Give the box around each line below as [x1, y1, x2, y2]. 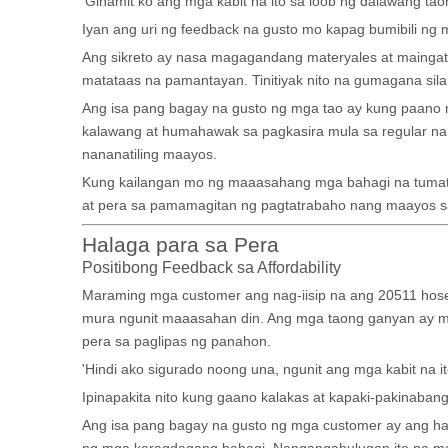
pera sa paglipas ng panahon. [82, 333, 271, 349]
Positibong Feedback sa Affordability [82, 258, 341, 276]
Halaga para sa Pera [82, 233, 279, 256]
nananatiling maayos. [82, 146, 217, 162]
